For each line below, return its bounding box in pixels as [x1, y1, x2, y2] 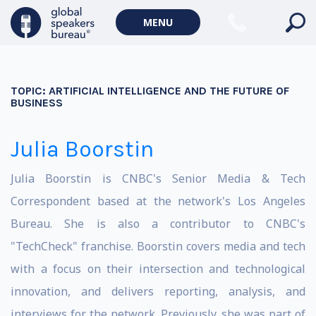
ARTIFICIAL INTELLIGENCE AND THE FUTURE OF [49, 84, 289, 97]
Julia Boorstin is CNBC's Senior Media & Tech [11, 171, 305, 186]
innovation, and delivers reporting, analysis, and [11, 284, 305, 299]
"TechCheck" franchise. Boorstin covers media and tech [11, 238, 305, 254]
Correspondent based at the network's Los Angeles [11, 193, 305, 209]
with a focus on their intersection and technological [11, 261, 305, 276]
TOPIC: [11, 84, 49, 97]
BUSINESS [11, 96, 63, 109]
